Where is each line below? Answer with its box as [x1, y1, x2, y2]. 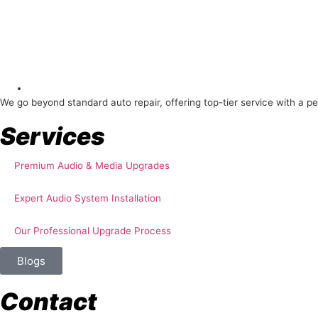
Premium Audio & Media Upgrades [14, 160, 170, 172]
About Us [28, 79, 86, 95]
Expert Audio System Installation [14, 192, 161, 204]
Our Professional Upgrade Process [14, 225, 171, 237]
